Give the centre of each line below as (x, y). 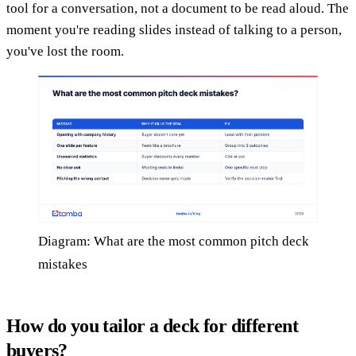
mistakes (63, 264)
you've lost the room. (65, 51)
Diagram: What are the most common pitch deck (174, 241)
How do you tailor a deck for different (153, 325)
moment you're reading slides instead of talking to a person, (174, 29)
